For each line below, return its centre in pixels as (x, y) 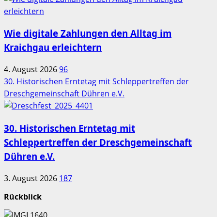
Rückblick (23, 196)
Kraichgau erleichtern (53, 47)
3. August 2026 (31, 178)
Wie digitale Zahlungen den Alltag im (88, 33)
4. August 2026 (31, 70)
